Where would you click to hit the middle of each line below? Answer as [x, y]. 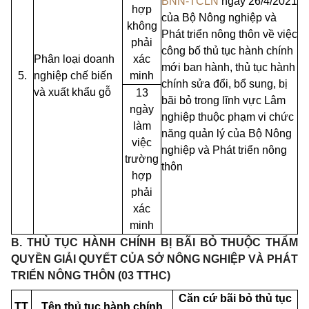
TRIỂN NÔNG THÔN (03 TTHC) [91, 275]
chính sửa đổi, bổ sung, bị [225, 83]
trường [142, 159]
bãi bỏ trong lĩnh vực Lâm [223, 100]
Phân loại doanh [74, 59]
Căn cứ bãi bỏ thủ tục [235, 298]
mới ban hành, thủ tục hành [228, 67]
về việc [280, 34]
